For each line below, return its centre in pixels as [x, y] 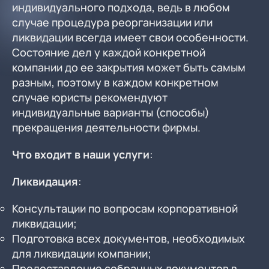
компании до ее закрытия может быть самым [129, 67]
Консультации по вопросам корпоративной [125, 208]
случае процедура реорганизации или [112, 22]
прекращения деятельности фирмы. [106, 127]
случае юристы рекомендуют [90, 97]
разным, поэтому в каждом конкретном [115, 82]
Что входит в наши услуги [81, 154]
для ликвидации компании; [82, 253]
